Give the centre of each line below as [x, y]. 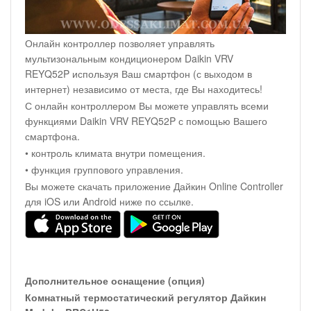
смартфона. [52, 136]
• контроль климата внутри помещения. [115, 152]
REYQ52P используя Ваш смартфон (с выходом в [138, 73]
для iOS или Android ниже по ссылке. [109, 201]
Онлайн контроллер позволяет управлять [120, 43]
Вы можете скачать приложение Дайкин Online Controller [154, 186]
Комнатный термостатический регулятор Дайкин [145, 297]
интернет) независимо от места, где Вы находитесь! [144, 89]
